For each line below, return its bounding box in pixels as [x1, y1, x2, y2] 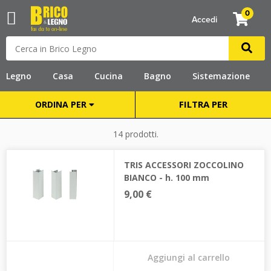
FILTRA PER [179, 98, 227, 110]
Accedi [191, 15, 217, 25]
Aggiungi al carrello [148, 252, 230, 263]
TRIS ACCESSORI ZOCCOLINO [123, 159, 244, 171]
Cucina [94, 70, 123, 82]
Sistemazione [192, 70, 250, 82]
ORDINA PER [34, 99, 89, 110]
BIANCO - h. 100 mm [123, 172, 209, 183]
